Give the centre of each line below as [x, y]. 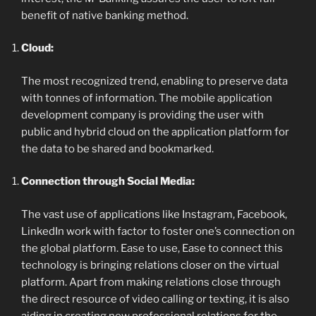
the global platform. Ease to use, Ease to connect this [152, 248]
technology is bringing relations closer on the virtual [150, 265]
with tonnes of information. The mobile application [147, 98]
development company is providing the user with [142, 115]
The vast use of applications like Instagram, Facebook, [154, 214]
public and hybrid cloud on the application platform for [155, 132]
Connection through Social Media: [108, 182]
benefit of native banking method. [105, 15]
